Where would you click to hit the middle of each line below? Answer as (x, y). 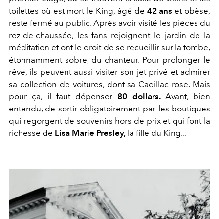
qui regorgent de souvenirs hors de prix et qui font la (109, 121)
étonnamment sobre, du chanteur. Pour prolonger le (109, 60)
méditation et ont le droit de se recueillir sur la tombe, (109, 48)
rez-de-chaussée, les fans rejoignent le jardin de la (109, 35)
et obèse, (193, 11)
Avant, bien (187, 97)
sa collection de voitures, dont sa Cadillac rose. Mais (109, 84)
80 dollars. (141, 97)
